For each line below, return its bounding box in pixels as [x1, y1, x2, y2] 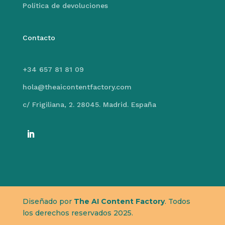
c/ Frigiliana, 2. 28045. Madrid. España [22, 100, 156, 109]
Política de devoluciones [22, 2, 108, 10]
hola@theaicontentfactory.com [22, 83, 132, 91]
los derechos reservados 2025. [22, 208, 133, 218]
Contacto [22, 34, 55, 42]
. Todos [164, 197, 190, 206]
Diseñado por [22, 197, 74, 206]
